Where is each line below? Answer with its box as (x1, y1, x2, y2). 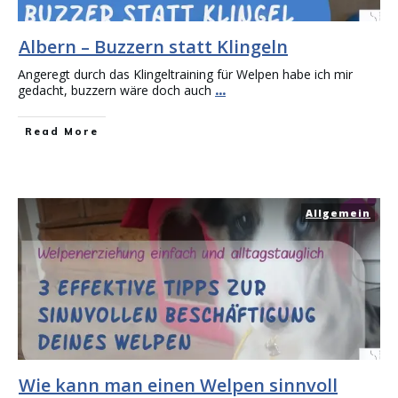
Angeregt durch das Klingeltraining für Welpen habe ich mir (18, 66, 353, 83)
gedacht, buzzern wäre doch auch (18, 82, 215, 99)
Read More (25, 125, 99, 138)
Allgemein (306, 206, 370, 219)
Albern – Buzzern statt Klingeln (19, 35, 288, 59)
